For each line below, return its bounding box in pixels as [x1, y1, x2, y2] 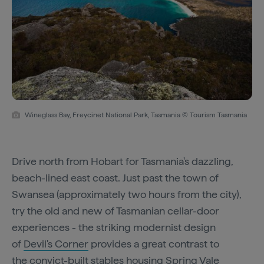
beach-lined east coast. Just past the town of [12, 171, 219, 184]
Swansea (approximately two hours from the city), [12, 187, 242, 200]
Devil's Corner [24, 237, 88, 250]
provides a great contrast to [88, 237, 219, 250]
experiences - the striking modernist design [12, 220, 216, 233]
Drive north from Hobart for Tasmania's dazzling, [12, 154, 233, 167]
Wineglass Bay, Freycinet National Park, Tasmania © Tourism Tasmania [25, 110, 247, 119]
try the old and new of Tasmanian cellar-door [12, 204, 219, 217]
